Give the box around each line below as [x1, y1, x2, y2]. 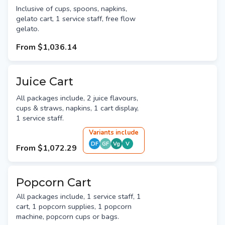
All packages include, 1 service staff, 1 [16, 191, 141, 202]
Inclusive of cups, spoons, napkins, [16, 4, 127, 14]
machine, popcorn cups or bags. [16, 211, 119, 222]
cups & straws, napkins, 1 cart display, [16, 103, 139, 114]
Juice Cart [16, 74, 73, 89]
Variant [89, 128, 110, 138]
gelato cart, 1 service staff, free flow [16, 14, 136, 24]
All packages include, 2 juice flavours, [16, 93, 138, 103]
